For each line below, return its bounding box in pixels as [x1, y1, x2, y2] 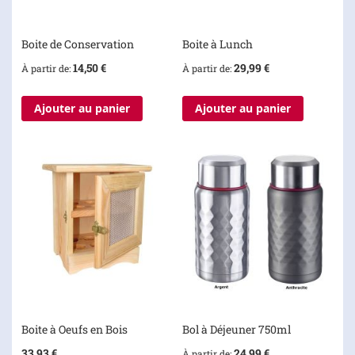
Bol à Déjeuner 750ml [181, 321, 291, 337]
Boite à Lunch [181, 36, 253, 52]
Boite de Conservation [21, 36, 134, 52]
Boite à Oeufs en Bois [21, 321, 128, 337]
